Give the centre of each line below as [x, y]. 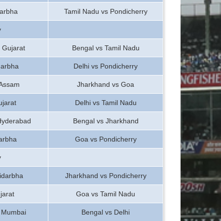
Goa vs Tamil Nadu [106, 194]
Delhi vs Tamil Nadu [106, 103]
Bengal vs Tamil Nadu [106, 48]
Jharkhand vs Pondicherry [106, 176]
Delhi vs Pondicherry [106, 66]
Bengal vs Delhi [106, 212]
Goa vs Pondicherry [106, 139]
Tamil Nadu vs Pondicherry [106, 11]
